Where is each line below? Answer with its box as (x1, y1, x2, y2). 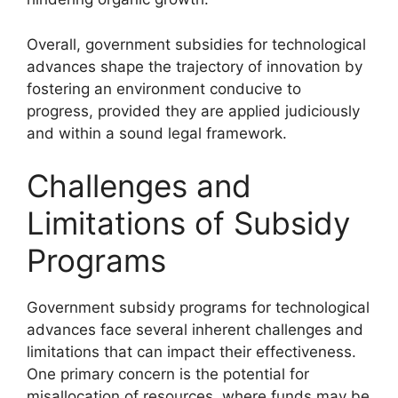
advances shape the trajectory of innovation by (27, 57, 362, 76)
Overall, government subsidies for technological (27, 35, 366, 53)
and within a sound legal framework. (27, 123, 287, 142)
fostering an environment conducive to (27, 79, 301, 98)
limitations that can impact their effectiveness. (27, 343, 356, 361)
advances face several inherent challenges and (27, 321, 363, 338)
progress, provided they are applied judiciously (27, 101, 360, 120)
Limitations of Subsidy (27, 204, 350, 242)
